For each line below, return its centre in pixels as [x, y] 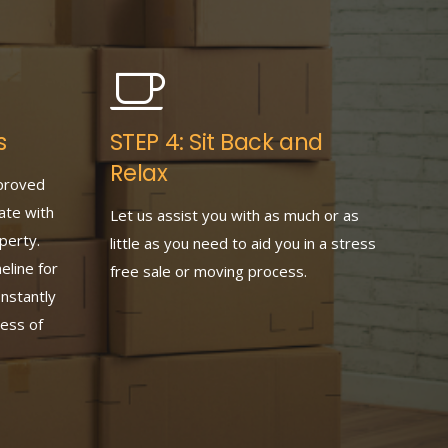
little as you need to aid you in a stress [242, 242]
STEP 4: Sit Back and [216, 142]
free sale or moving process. [208, 270]
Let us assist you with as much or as [234, 214]
